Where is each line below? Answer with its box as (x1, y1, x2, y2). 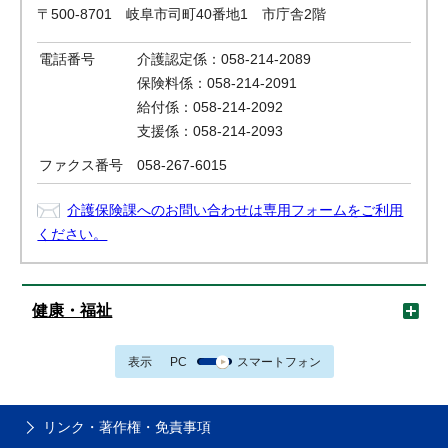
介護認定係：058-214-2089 (137, 51, 312, 67)
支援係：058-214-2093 (137, 123, 284, 139)
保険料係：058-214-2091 (137, 75, 298, 91)
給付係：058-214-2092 (137, 99, 284, 115)
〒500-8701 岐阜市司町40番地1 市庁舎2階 (37, 6, 327, 22)
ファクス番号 (39, 157, 124, 173)
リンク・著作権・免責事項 (43, 419, 211, 435)
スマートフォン (236, 354, 321, 369)
